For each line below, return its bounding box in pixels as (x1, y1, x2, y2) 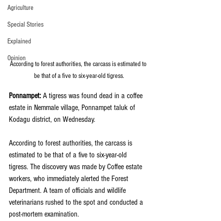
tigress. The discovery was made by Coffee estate (9, 162, 144, 172)
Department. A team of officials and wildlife (9, 186, 128, 195)
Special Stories (7, 21, 43, 29)
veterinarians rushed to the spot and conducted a (9, 198, 145, 207)
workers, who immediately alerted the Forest (9, 174, 130, 184)
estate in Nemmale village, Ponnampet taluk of (9, 103, 137, 112)
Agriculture (7, 4, 34, 12)
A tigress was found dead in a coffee (41, 91, 145, 101)
